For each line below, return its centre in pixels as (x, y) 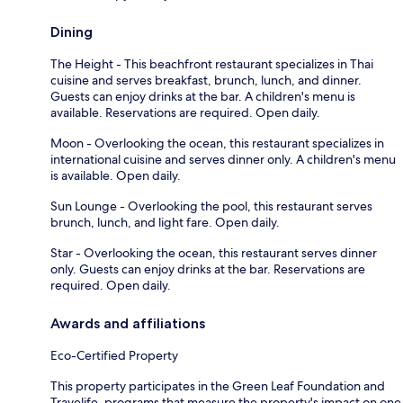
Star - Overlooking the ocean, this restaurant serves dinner (214, 252)
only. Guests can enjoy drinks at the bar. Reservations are (208, 269)
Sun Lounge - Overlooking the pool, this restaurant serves (211, 206)
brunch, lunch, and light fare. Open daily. (165, 222)
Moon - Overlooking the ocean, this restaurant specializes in (217, 143)
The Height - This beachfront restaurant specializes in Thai (212, 63)
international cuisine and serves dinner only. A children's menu (223, 159)
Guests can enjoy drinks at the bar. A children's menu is (203, 96)
